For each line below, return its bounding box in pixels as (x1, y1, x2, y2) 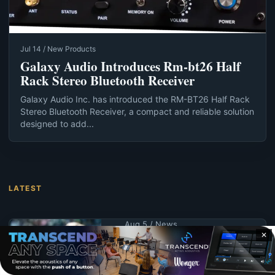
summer (125, 249, 176, 271)
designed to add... (20, 118, 94, 129)
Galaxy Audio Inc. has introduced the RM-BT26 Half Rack (20, 93, 250, 104)
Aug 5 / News (125, 219, 177, 229)
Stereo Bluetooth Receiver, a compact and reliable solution (20, 106, 254, 117)
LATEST (9, 183, 42, 193)
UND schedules (125, 232, 219, 254)
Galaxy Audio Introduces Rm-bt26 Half (20, 56, 241, 76)
